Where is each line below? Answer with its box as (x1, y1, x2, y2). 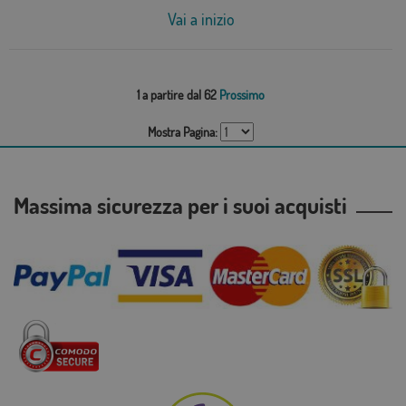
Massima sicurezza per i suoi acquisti (14, 190, 356, 220)
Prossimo (219, 87, 265, 103)
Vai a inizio (167, 9, 235, 30)
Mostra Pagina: (148, 124, 217, 140)
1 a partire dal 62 (137, 87, 217, 103)
